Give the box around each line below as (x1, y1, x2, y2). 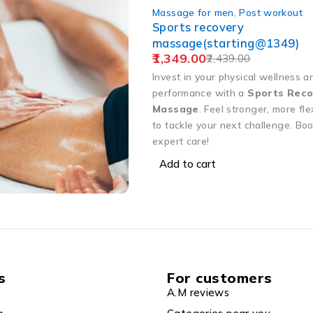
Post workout (239, 6, 303, 18)
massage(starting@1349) (152, 35, 300, 50)
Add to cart (159, 156, 216, 170)
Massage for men (152, 6, 234, 18)
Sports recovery (152, 19, 245, 34)
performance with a (152, 86, 248, 99)
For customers (167, 269, 272, 287)
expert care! (152, 134, 210, 147)
